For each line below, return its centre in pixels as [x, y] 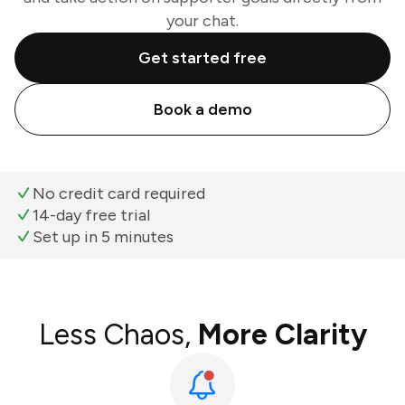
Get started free [202, 58]
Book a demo [202, 109]
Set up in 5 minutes [103, 237]
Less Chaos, [118, 334]
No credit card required [119, 193]
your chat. [202, 21]
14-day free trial [91, 215]
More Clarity [282, 334]
